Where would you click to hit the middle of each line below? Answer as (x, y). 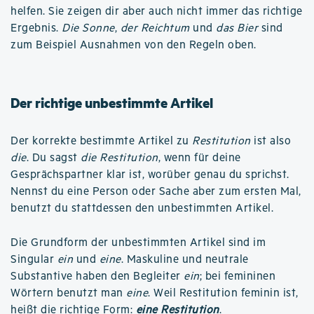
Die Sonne (88, 28)
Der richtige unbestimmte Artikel (112, 102)
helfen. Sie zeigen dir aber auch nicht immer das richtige (157, 11)
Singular (34, 259)
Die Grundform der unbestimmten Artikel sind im (138, 243)
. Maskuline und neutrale (185, 259)
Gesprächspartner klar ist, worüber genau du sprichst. (150, 175)
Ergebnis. (36, 28)
